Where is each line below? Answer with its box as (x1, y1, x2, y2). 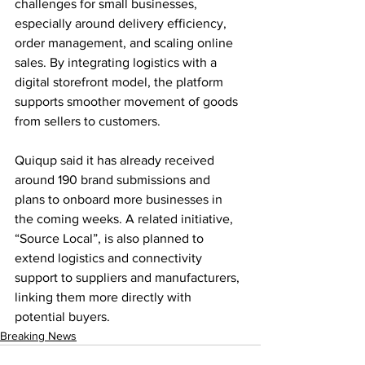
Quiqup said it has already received (15, 152, 218, 167)
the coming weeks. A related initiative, (15, 211, 236, 226)
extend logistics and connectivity (15, 250, 205, 265)
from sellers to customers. (15, 113, 161, 128)
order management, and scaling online (15, 35, 236, 50)
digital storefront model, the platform (15, 74, 226, 89)
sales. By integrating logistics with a (15, 55, 220, 69)
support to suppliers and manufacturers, (15, 270, 243, 284)
